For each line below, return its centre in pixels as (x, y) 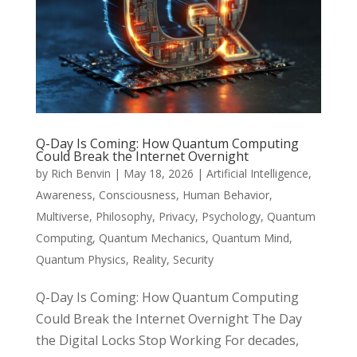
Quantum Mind (250, 238)
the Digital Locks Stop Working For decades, (167, 341)
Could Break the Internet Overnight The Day (169, 319)
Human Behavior (226, 195)
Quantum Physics (80, 260)
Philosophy (124, 217)
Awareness (64, 195)
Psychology (231, 217)
